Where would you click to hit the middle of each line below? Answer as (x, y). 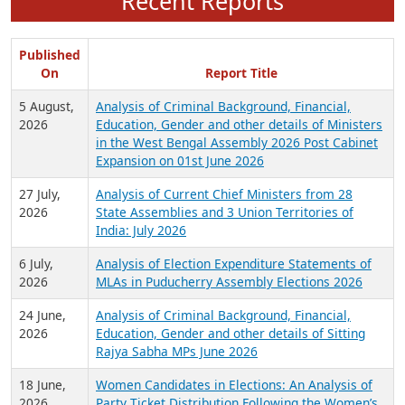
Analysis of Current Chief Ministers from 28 (224, 306)
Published (50, 167)
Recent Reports (202, 113)
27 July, (40, 306)
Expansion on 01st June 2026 (180, 273)
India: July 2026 (141, 343)
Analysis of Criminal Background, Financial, (223, 219)
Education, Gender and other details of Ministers (239, 237)
